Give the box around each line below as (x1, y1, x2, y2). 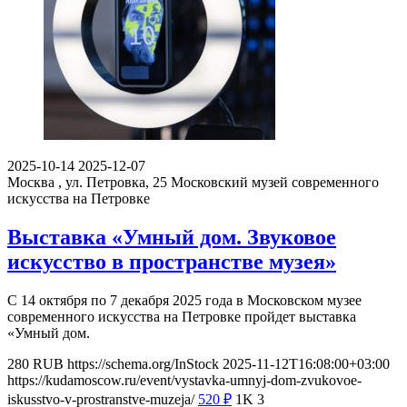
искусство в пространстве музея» (7, 250, 336, 274)
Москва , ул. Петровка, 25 (7, 174, 167, 191)
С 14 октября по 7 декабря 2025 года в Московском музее (7, 293, 362, 309)
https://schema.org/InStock (67, 356, 219, 372)
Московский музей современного (171, 174, 379, 191)
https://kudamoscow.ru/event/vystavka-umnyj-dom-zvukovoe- (7, 372, 362, 389)
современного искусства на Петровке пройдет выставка (7, 309, 356, 325)
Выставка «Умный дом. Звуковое (7, 225, 336, 250)
